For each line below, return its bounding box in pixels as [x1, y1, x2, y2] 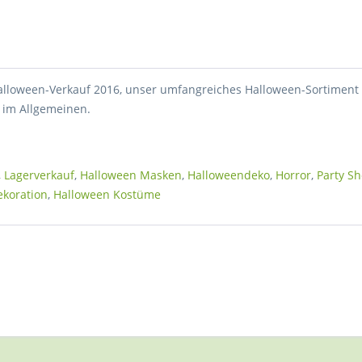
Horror [276, 167, 312, 183]
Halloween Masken [80, 167, 183, 183]
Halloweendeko [187, 167, 271, 183]
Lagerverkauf [4, 167, 75, 183]
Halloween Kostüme [53, 187, 162, 202]
